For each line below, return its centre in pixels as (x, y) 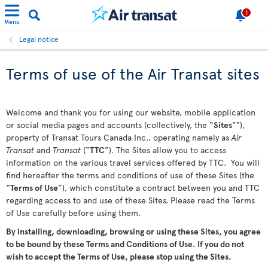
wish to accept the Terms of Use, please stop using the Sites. (120, 256)
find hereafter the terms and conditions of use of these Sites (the (130, 175)
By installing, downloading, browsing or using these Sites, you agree (133, 231)
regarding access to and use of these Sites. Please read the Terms (130, 200)
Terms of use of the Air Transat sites (133, 73)
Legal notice (39, 39)
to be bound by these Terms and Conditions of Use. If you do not (125, 244)
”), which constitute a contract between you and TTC (159, 188)
